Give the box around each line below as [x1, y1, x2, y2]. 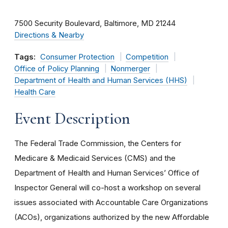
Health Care [14, 88, 55, 97]
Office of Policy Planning [14, 64, 99, 73]
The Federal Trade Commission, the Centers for [14, 138, 181, 148]
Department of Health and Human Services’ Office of [14, 168, 199, 178]
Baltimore [104, 19, 137, 28]
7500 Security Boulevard [14, 19, 100, 28]
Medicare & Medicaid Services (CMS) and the [14, 153, 176, 163]
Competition [125, 52, 168, 62]
